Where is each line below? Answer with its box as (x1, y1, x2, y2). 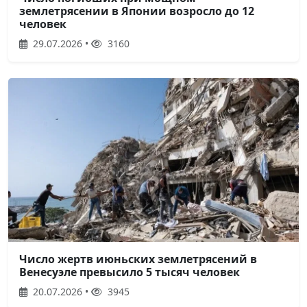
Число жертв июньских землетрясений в (19, 251, 257, 267)
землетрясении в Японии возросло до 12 (19, 3, 254, 19)
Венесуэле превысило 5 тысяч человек (19, 264, 240, 280)
